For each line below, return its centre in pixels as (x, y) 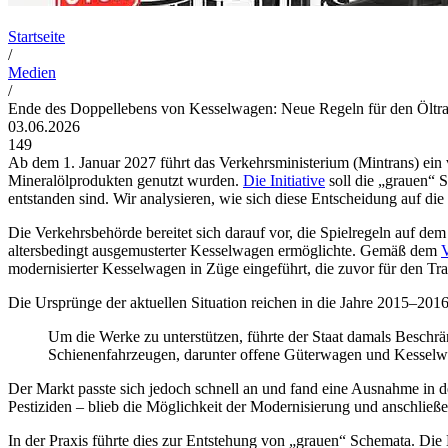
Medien (32, 72)
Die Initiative (284, 180)
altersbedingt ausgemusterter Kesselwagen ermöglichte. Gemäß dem (224, 250)
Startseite (36, 36)
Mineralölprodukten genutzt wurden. (125, 180)
